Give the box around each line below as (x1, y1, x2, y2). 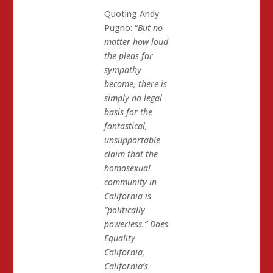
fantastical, (104, 120, 147, 132)
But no (137, 22, 163, 34)
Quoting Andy (104, 8, 159, 20)
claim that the (104, 148, 158, 160)
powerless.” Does (104, 218, 168, 230)
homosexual (104, 162, 151, 174)
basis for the (104, 106, 152, 118)
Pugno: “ (104, 22, 138, 34)
